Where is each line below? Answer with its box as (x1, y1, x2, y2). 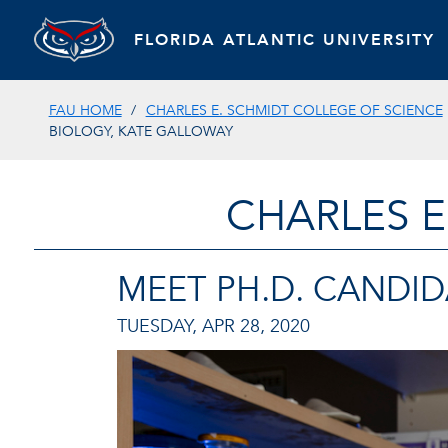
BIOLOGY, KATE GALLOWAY (48, 122, 233, 141)
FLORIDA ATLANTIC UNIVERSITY (133, 28, 435, 51)
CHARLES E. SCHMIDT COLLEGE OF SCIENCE (145, 101, 443, 120)
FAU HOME (48, 101, 122, 120)
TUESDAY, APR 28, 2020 (117, 313, 310, 339)
